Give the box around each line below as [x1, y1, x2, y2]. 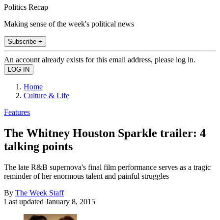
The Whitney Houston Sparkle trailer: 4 [4, 126, 206, 139]
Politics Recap [4, 2, 48, 11]
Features [4, 108, 30, 116]
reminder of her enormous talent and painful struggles [4, 171, 169, 180]
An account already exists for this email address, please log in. [4, 55, 195, 64]
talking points [4, 139, 73, 153]
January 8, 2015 [46, 197, 95, 206]
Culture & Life [24, 91, 69, 100]
